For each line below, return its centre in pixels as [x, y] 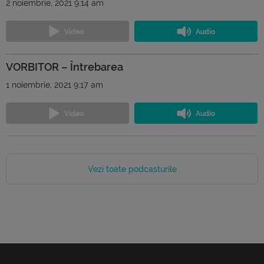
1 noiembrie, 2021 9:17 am [55, 85]
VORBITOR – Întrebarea [65, 67]
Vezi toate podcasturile [132, 169]
